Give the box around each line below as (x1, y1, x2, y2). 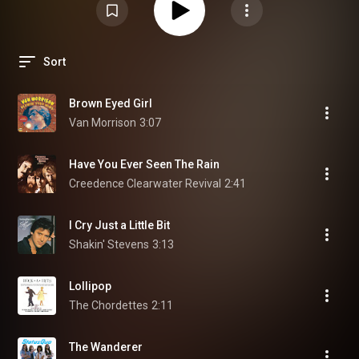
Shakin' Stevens (69, 238, 149, 251)
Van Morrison (69, 116, 136, 129)
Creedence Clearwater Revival (69, 177, 221, 190)
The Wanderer (69, 341, 143, 353)
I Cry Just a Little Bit (69, 219, 170, 232)
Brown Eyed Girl (69, 97, 152, 110)
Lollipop (69, 280, 111, 292)
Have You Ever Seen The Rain (69, 158, 220, 171)
